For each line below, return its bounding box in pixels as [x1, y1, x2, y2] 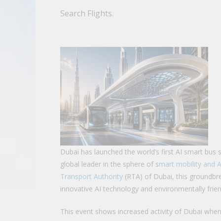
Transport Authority [60, 171, 123, 181]
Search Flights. [60, 7, 113, 19]
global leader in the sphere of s [60, 159, 159, 169]
